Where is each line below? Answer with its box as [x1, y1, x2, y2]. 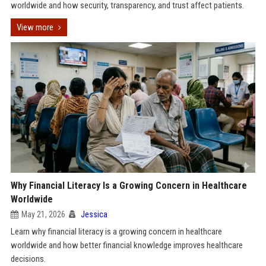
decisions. [10, 254, 46, 264]
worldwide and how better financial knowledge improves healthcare [10, 240, 243, 251]
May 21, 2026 [21, 210, 65, 219]
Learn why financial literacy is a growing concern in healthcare [10, 226, 222, 237]
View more [16, 22, 53, 33]
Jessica [80, 210, 107, 219]
